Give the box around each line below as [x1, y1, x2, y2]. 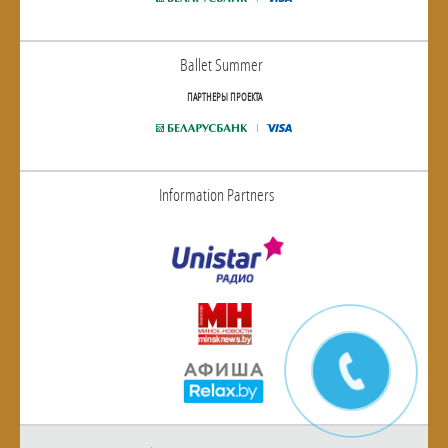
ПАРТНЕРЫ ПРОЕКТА [186, 89, 262, 104]
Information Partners [159, 182, 274, 206]
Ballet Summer [180, 52, 263, 76]
